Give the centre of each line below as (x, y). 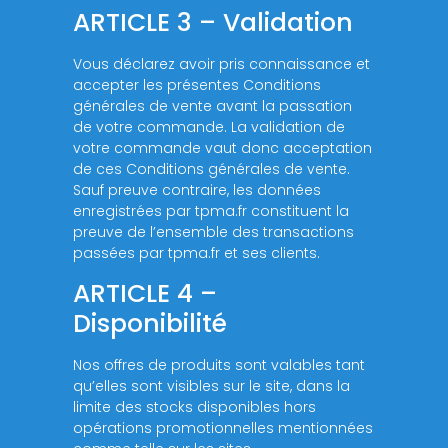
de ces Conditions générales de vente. (212, 169)
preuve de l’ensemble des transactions (214, 232)
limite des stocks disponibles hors (195, 406)
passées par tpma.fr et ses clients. (197, 253)
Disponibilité (150, 323)
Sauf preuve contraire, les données (197, 190)
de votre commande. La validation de (209, 127)
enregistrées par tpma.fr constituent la (211, 211)
